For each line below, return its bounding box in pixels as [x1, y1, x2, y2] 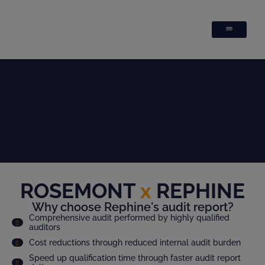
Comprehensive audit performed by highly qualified [28, 213, 230, 222]
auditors [28, 222, 60, 232]
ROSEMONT [20, 179, 135, 203]
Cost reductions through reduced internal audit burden [28, 238, 241, 247]
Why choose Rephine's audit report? [31, 200, 234, 214]
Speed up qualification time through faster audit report [28, 253, 241, 263]
